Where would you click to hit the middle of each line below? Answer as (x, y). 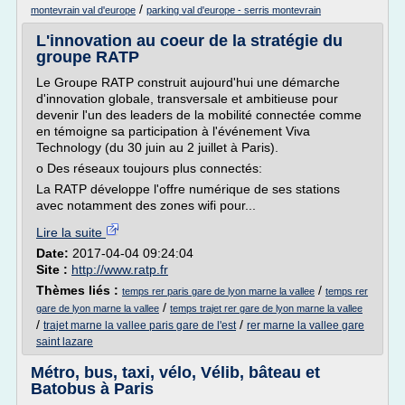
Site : (54, 269)
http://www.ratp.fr (120, 269)
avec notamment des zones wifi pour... (146, 205)
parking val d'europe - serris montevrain (234, 10)
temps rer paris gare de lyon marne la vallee (218, 291)
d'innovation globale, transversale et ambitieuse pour (187, 99)
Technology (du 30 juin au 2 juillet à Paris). (157, 147)
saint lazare (65, 342)
